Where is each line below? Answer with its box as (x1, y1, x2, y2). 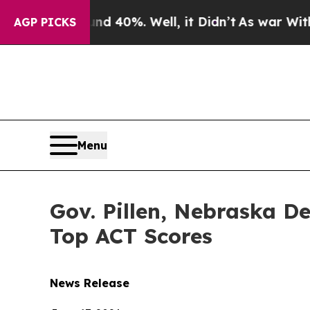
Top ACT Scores (50, 223, 212, 250)
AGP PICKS (14, 15, 76, 29)
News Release (50, 276, 129, 291)
